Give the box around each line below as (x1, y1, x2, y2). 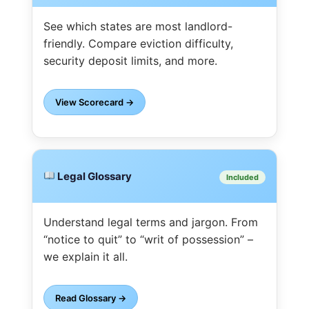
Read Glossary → (55, 292, 126, 303)
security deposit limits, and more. (43, 53, 217, 68)
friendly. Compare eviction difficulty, (43, 36, 233, 50)
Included (226, 172, 259, 182)
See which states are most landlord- (43, 19, 232, 33)
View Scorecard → (55, 96, 134, 108)
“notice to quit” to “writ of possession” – (43, 232, 253, 246)
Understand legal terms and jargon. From (43, 215, 258, 229)
